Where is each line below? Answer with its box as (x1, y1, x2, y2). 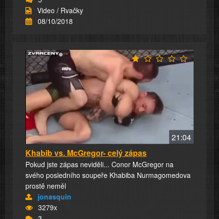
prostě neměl (25, 181, 66, 191)
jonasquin (38, 192, 71, 202)
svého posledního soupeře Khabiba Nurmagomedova (25, 170, 191, 180)
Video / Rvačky (37, 5, 83, 15)
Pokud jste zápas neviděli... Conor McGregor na (25, 159, 174, 170)
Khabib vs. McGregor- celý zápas (25, 147, 147, 159)
